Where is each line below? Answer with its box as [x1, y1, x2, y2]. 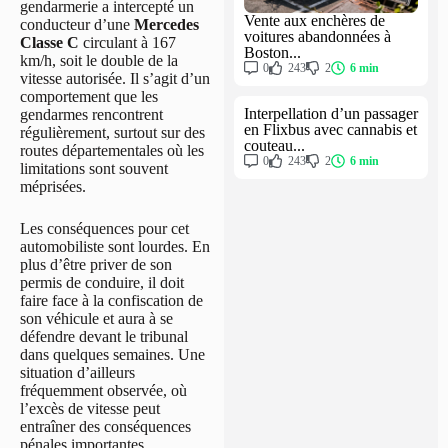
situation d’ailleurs [20, 364, 135, 382]
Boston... [244, 43, 301, 61]
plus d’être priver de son [20, 256, 172, 274]
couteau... [244, 136, 305, 154]
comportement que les [20, 88, 158, 106]
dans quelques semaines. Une [20, 346, 205, 364]
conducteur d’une [20, 16, 134, 34]
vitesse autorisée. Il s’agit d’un [20, 70, 210, 88]
